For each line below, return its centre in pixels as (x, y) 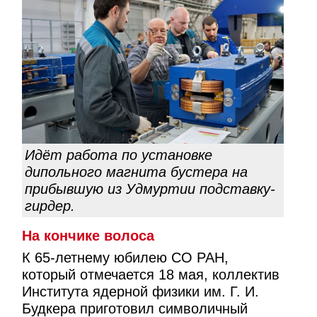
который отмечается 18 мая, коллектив (151, 275)
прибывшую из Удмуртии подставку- (150, 189)
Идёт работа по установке (119, 155)
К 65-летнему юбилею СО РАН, (126, 258)
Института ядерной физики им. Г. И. (141, 292)
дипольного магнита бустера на (137, 172)
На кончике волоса (88, 235)
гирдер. (50, 206)
